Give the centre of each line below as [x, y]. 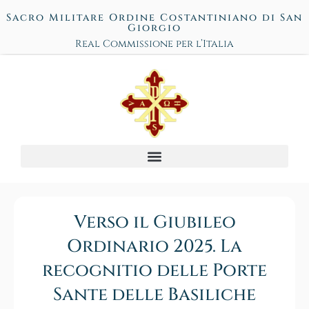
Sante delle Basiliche [154, 295]
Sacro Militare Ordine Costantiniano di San [154, 18]
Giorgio [154, 28]
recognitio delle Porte [154, 271]
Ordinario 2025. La [154, 247]
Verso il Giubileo [154, 223]
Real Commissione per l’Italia [154, 44]
